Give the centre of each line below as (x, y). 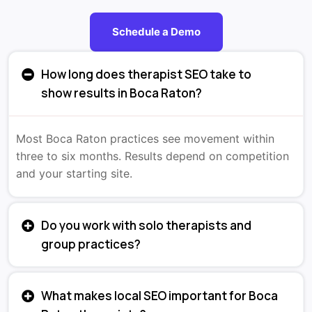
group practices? (91, 244)
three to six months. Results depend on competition (153, 156)
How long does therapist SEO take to (147, 75)
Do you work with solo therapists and (147, 225)
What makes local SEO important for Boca (160, 295)
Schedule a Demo (156, 31)
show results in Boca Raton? (122, 93)
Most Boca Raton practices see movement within (145, 138)
